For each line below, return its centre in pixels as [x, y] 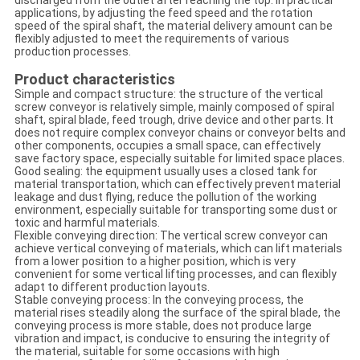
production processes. [72, 52]
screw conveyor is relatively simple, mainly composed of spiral [174, 107]
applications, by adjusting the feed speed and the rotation [163, 13]
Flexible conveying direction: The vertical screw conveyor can [171, 236]
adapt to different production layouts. [112, 287]
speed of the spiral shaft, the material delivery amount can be [173, 26]
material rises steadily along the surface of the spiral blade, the [177, 313]
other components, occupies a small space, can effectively [167, 146]
